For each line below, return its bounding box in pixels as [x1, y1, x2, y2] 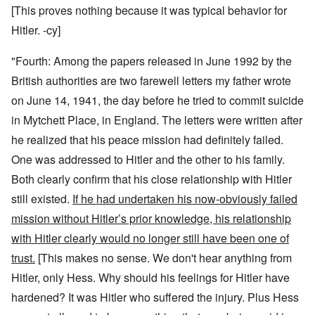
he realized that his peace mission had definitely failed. [11, 131, 283, 148]
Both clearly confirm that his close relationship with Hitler [11, 171, 292, 188]
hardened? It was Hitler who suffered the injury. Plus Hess [11, 289, 299, 306]
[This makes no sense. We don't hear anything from [35, 250, 292, 266]
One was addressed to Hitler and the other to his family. [11, 151, 285, 168]
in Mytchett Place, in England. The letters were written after [11, 112, 302, 129]
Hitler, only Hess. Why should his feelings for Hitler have [11, 269, 290, 286]
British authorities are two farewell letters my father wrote [11, 72, 291, 89]
